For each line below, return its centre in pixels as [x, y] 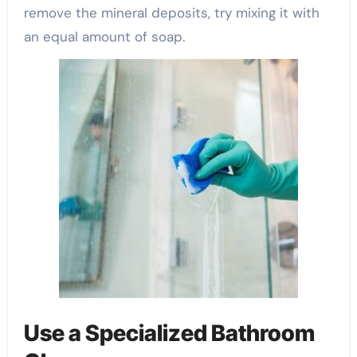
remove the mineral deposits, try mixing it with [171, 13]
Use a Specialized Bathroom [169, 333]
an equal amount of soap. [104, 37]
